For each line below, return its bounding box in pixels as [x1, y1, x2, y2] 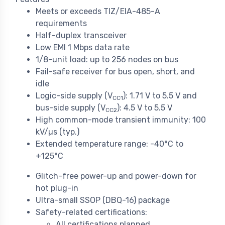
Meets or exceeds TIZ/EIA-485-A [36, 7, 160, 17]
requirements [36, 19, 87, 29]
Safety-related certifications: [36, 207, 147, 217]
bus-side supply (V [36, 103, 105, 113]
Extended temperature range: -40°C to [36, 139, 183, 149]
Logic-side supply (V [36, 91, 113, 101]
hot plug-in [36, 183, 78, 193]
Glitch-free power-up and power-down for [36, 171, 196, 181]
